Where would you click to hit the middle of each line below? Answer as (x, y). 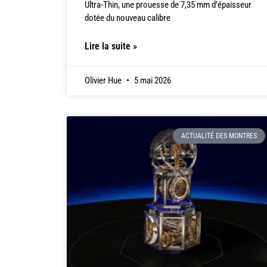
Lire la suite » (111, 46)
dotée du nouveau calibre (128, 18)
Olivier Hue (104, 81)
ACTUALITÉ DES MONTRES (219, 136)
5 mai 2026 (152, 81)
